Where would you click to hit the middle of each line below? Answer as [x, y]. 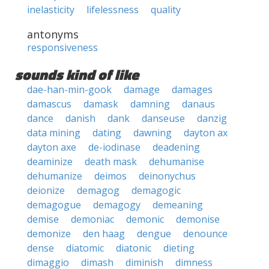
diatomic [85, 248]
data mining [54, 133]
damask [101, 104]
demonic [145, 219]
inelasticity [51, 10]
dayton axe [52, 147]
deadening [176, 147]
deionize [46, 190]
